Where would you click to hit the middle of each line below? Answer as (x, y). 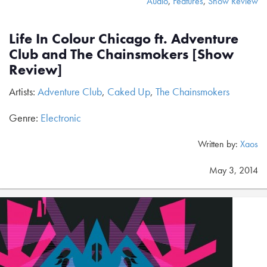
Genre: (25, 118)
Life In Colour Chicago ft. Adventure (124, 38)
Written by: (219, 144)
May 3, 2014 (234, 170)
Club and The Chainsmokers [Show (121, 54)
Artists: (23, 91)
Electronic (61, 118)
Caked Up (129, 91)
